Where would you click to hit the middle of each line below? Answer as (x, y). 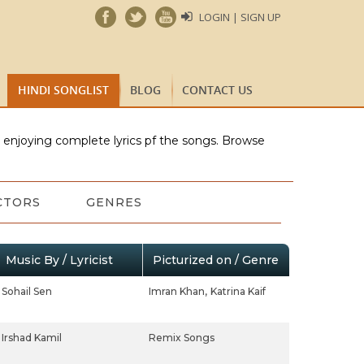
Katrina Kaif (238, 291)
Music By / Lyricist (59, 260)
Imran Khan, (178, 291)
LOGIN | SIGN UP (240, 17)
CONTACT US (217, 90)
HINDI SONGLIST (63, 90)
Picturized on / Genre (215, 260)
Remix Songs (181, 338)
